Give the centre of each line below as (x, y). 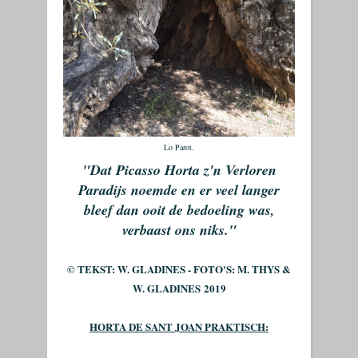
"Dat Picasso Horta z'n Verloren (179, 170)
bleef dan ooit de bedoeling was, (179, 210)
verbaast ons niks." (179, 230)
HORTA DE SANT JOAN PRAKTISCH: (179, 326)
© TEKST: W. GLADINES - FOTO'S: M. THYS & (179, 269)
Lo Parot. (179, 147)
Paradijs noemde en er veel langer (179, 190)
